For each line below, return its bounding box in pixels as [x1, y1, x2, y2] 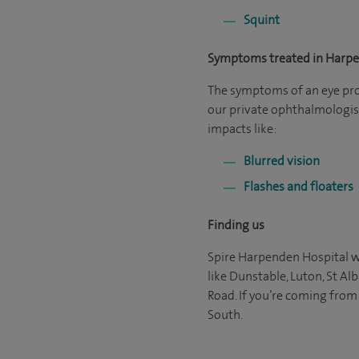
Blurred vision [244, 152, 320, 169]
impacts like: [208, 120, 276, 137]
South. [208, 306, 243, 323]
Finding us [208, 216, 264, 233]
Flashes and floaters [244, 178, 353, 195]
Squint [244, 11, 280, 28]
